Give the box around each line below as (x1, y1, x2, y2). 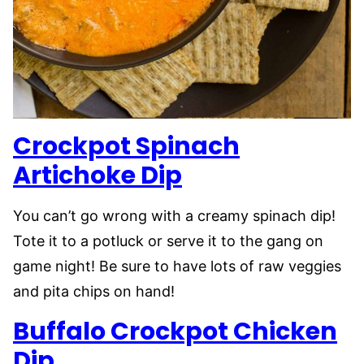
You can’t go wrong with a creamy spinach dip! (13, 207, 336, 225)
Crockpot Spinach (13, 129, 240, 164)
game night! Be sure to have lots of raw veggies (13, 258, 341, 275)
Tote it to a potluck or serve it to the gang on (13, 232, 323, 250)
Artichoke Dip (13, 158, 182, 193)
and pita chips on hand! (13, 283, 179, 301)
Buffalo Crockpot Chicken (13, 314, 337, 349)
